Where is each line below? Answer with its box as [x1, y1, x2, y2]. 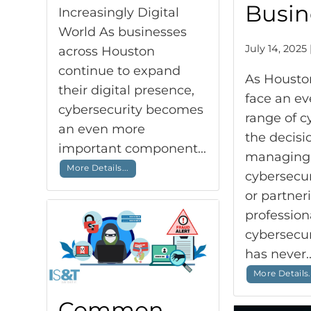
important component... [58, 141, 207, 156]
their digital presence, [58, 83, 195, 98]
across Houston [58, 44, 155, 59]
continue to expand [58, 63, 181, 78]
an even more [58, 121, 146, 137]
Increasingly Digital [58, 5, 180, 20]
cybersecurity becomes [58, 102, 204, 117]
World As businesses [58, 24, 187, 40]
